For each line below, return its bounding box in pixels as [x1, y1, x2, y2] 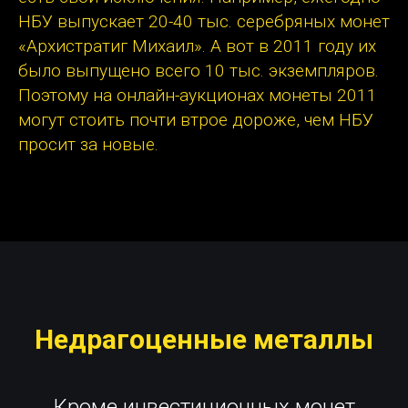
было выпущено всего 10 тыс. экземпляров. [18, 60, 379, 82]
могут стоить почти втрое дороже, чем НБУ [18, 109, 373, 131]
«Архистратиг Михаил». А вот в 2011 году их [18, 36, 376, 57]
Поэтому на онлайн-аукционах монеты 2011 [18, 85, 377, 107]
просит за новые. [18, 134, 158, 156]
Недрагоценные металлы [35, 323, 373, 356]
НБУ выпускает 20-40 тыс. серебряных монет [18, 11, 390, 33]
